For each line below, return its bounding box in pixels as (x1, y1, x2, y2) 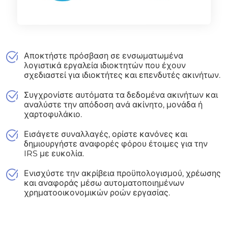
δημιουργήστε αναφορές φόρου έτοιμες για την (24, 138, 208, 149)
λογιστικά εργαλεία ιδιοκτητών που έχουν (24, 60, 186, 70)
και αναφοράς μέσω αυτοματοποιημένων (24, 178, 184, 188)
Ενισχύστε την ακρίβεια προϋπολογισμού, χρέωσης (24, 168, 221, 178)
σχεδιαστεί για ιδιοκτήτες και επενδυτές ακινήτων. (24, 70, 220, 80)
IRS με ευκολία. (24, 148, 84, 158)
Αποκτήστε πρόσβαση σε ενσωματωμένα (24, 50, 183, 61)
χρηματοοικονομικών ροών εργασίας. (24, 187, 170, 197)
